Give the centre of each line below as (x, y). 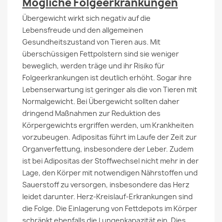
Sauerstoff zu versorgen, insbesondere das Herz (106, 185)
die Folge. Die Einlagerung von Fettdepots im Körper (110, 208)
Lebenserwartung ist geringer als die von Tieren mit (110, 89)
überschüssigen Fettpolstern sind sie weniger (101, 54)
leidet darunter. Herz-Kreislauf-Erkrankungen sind (108, 196)
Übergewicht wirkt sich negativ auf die (86, 18)
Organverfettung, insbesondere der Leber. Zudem (108, 149)
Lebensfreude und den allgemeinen (83, 30)
